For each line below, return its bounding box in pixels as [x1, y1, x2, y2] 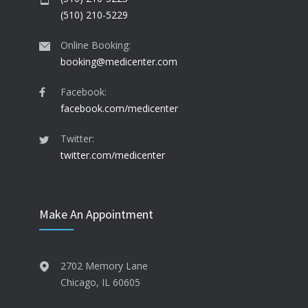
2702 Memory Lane [60, 259, 148, 272]
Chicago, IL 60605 [60, 276, 140, 289]
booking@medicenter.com [60, 55, 177, 68]
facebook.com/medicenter [60, 102, 178, 115]
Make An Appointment [39, 206, 153, 222]
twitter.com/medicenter [60, 148, 165, 162]
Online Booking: [60, 38, 131, 52]
